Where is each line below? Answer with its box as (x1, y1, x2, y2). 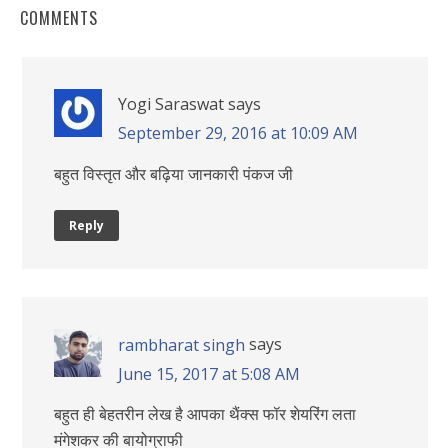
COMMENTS (20, 5, 98, 30)
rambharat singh (118, 333, 245, 356)
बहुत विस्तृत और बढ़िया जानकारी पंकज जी (54, 162, 293, 185)
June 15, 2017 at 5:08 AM (118, 362, 300, 385)
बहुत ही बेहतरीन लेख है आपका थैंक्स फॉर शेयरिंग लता (54, 402, 356, 425)
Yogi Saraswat (118, 92, 224, 115)
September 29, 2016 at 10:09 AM (118, 121, 358, 144)
